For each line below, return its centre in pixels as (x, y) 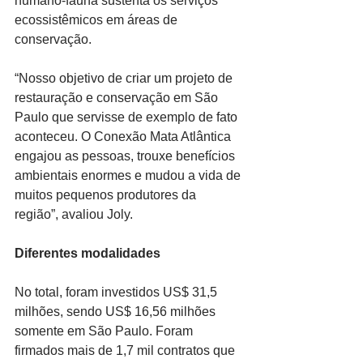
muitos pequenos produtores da (107, 195)
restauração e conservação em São (118, 98)
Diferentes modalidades (88, 254)
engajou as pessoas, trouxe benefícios (126, 156)
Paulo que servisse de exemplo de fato (128, 117)
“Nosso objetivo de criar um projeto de (125, 79)
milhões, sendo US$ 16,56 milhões (117, 312)
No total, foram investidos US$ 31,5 (117, 293)
